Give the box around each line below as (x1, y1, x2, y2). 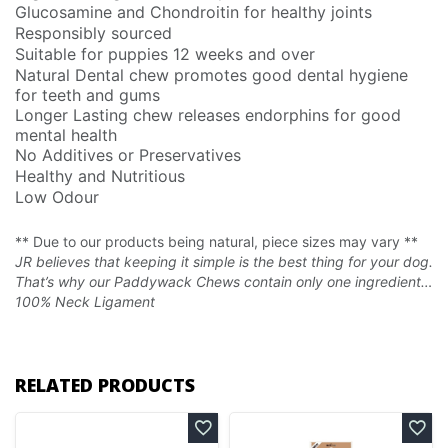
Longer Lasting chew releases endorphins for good (15, 104, 401, 125)
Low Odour (15, 186, 99, 207)
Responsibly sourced (15, 22, 172, 43)
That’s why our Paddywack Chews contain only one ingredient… (15, 272, 433, 290)
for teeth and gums (15, 84, 160, 105)
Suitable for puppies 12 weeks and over (15, 43, 315, 64)
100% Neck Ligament (15, 292, 155, 310)
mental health (15, 124, 117, 145)
